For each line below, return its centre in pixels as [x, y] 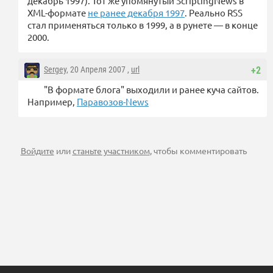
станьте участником [111, 151]
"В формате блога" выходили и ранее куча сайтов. [151, 90]
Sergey [55, 70]
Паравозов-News [113, 102]
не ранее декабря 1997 [136, 13]
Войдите [37, 151]
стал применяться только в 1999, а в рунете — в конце [143, 25]
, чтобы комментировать [198, 151]
